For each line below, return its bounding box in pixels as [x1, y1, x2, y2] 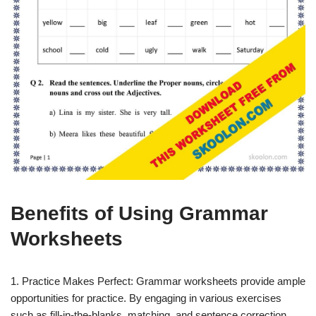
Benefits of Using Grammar [11, 202, 268, 224]
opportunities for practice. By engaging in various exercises [11, 292, 281, 304]
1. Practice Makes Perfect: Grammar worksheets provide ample [11, 275, 305, 287]
